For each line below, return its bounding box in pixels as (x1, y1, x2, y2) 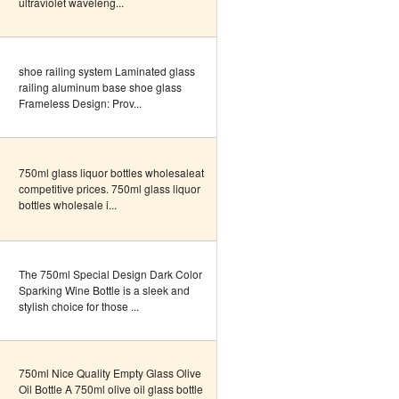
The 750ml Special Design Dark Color (19, 266, 202, 281)
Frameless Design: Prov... (19, 95, 142, 110)
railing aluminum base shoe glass (19, 79, 182, 94)
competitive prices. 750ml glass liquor (19, 181, 200, 196)
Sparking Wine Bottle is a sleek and (19, 282, 190, 297)
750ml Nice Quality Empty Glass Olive (19, 365, 201, 380)
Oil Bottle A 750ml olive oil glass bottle (19, 381, 203, 396)
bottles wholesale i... (19, 197, 117, 212)
